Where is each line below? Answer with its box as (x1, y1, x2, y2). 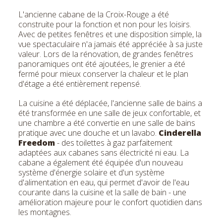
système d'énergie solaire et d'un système (18, 166, 165, 178)
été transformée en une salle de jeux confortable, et (18, 107, 201, 118)
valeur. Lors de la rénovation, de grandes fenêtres (18, 48, 193, 59)
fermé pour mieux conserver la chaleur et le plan (18, 68, 188, 79)
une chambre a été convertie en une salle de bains (18, 117, 195, 128)
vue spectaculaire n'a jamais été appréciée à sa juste (18, 38, 203, 50)
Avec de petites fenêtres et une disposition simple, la (18, 28, 202, 40)
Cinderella (159, 127, 201, 138)
